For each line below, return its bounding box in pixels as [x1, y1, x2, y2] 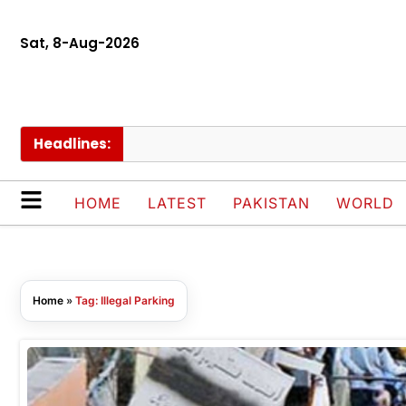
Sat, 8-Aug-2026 [20, 34, 140, 53]
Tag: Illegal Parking [75, 294, 175, 308]
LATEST [148, 194, 207, 213]
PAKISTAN [233, 194, 310, 213]
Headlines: [34, 134, 111, 154]
